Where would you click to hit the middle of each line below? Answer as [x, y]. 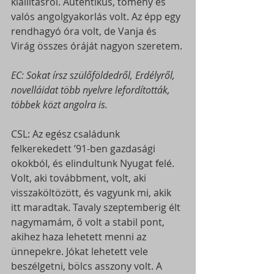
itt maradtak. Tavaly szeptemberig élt [97, 207]
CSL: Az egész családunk [67, 134]
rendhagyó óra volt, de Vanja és [85, 31]
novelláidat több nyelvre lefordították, [92, 90]
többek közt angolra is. [59, 104]
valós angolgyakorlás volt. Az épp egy [97, 16]
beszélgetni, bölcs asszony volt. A [88, 266]
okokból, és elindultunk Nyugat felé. [94, 163]
